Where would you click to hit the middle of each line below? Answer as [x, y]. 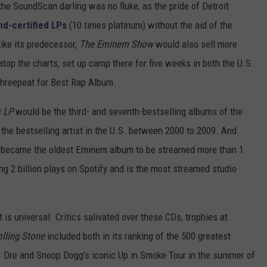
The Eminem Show [116, 44]
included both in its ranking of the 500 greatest [138, 236]
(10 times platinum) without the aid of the [150, 25]
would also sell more [195, 44]
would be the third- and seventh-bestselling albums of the [128, 112]
